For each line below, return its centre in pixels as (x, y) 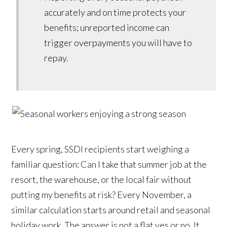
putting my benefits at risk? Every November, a (102, 195)
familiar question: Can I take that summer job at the (109, 164)
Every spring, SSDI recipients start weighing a (100, 149)
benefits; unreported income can (107, 28)
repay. (56, 58)
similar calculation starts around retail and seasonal (111, 210)
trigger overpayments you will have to (118, 43)
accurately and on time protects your (115, 12)
